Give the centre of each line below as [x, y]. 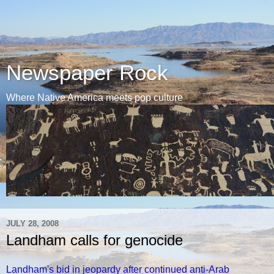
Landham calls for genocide [94, 240]
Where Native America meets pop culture [94, 98]
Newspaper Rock [87, 73]
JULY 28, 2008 [32, 223]
